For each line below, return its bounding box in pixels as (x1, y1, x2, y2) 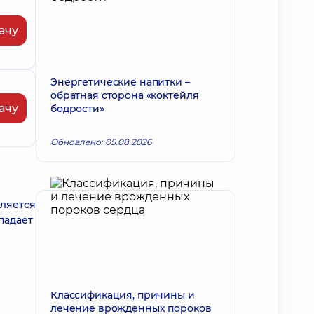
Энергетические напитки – (50, 76, 190, 88)
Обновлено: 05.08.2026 (50, 137, 151, 147)
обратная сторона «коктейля (50, 89, 199, 102)
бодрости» (50, 102, 104, 115)
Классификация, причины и (50, 289, 195, 301)
